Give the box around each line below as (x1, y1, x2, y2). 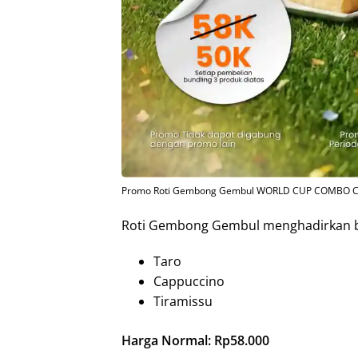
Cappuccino (153, 272, 225, 291)
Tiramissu (153, 292, 213, 311)
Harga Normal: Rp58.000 (121, 332, 269, 350)
